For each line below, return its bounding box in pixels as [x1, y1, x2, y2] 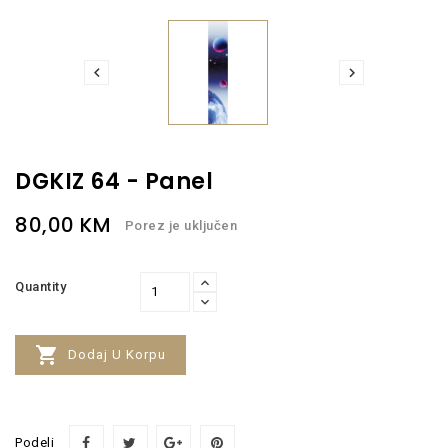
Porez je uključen [124, 217, 237, 233]
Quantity [15, 278, 66, 294]
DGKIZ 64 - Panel [15, 165, 213, 197]
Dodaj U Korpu [68, 346, 166, 362]
